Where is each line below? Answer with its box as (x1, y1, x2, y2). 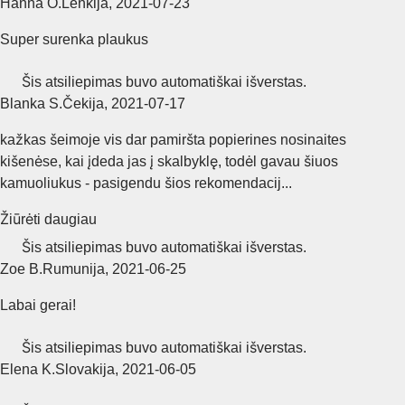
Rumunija (42, 260, 105, 277)
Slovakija (55, 361, 115, 377)
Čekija (62, 95, 104, 111)
